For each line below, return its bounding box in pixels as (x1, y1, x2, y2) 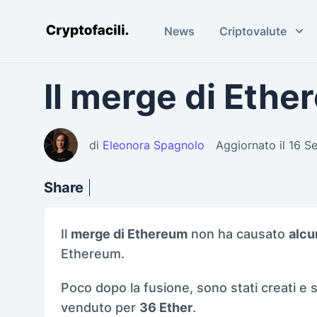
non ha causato (188, 226, 289, 241)
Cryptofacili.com (43, 27, 132, 42)
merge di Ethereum (71, 226, 188, 241)
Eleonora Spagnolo (103, 138, 204, 152)
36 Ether (139, 300, 192, 315)
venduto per (61, 300, 139, 315)
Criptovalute (219, 24, 287, 38)
